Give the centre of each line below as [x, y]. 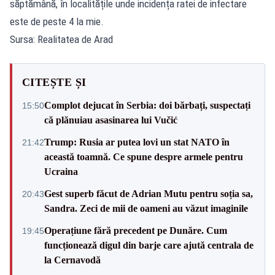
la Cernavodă [72, 260]
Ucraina [61, 171]
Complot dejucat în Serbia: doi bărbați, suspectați [147, 105]
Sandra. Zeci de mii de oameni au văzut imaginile [146, 208]
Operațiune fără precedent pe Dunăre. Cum [136, 230]
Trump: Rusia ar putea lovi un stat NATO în [137, 142]
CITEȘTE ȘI [54, 82]
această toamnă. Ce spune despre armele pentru [144, 157]
